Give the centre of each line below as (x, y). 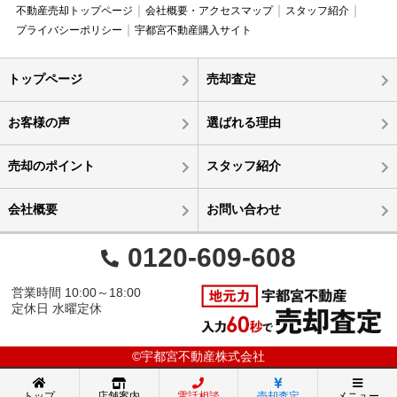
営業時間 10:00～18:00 (77, 293)
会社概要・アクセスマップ (209, 11)
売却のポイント (51, 166)
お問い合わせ (243, 210)
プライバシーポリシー (69, 31)
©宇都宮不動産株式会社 (198, 357)
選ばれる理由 (243, 123)
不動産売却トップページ (74, 11)
